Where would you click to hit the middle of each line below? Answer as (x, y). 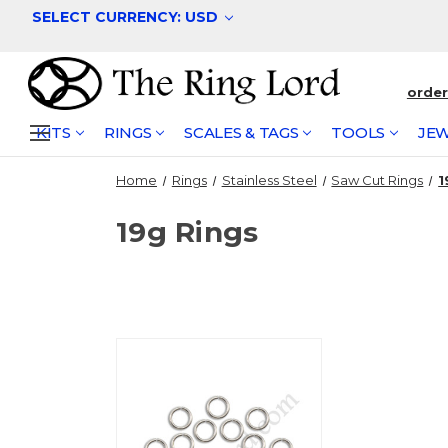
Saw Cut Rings (377, 180)
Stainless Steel (269, 180)
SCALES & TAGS (241, 132)
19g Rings (187, 232)
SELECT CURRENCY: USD (126, 17)
